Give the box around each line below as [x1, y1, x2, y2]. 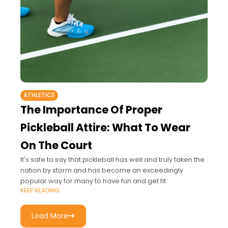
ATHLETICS [23, 91, 55, 99]
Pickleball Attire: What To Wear [20, 120, 190, 135]
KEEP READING [20, 186, 60, 194]
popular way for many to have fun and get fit [20, 176, 166, 186]
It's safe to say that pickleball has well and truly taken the [20, 154, 205, 164]
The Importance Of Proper [20, 102, 162, 117]
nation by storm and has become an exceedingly [20, 165, 183, 175]
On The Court [20, 137, 92, 153]
